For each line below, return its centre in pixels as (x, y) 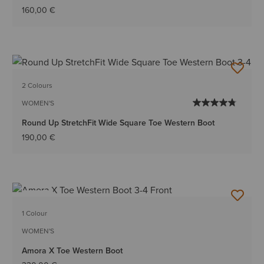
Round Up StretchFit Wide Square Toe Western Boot (118, 123)
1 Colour (35, 213)
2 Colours (37, 85)
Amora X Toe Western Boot (72, 250)
